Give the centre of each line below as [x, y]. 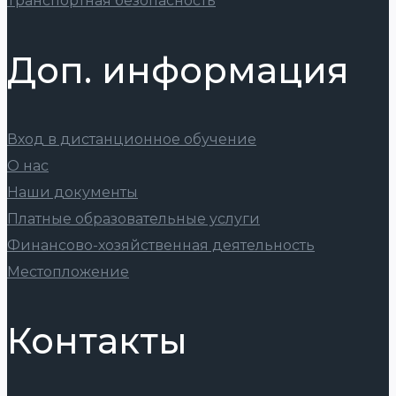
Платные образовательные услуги [133, 218]
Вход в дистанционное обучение [132, 139]
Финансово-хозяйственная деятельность [161, 245]
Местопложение [68, 271]
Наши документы [72, 192]
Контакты [97, 340]
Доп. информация [178, 70]
